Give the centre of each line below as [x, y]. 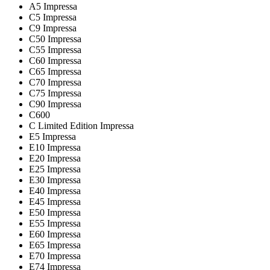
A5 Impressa [53, 7]
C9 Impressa [53, 28]
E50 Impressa [55, 213]
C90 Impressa [55, 104]
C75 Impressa [55, 93]
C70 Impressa [55, 83]
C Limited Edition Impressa [81, 126]
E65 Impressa [55, 245]
